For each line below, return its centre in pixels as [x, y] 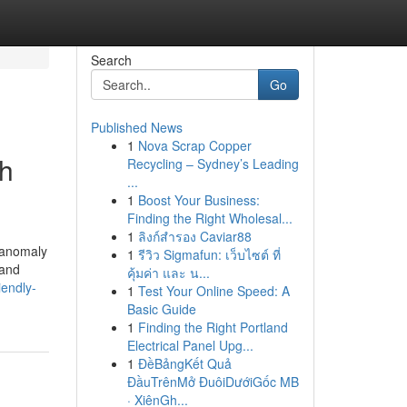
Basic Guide [161, 309]
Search [111, 60]
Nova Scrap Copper [194, 145]
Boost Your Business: [199, 200]
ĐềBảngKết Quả [184, 363]
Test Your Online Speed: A [213, 291]
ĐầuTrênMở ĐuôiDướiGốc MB [213, 382]
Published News [136, 127]
